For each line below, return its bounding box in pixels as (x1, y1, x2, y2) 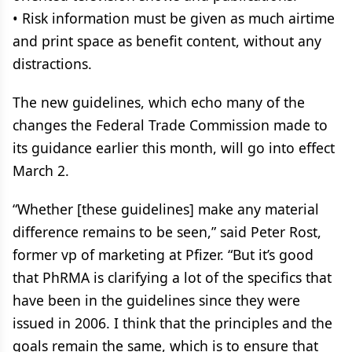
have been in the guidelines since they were (13, 291, 300, 310)
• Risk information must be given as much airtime (13, 9, 335, 27)
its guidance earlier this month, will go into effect (13, 138, 335, 157)
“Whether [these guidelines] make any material (13, 200, 319, 218)
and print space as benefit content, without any (13, 31, 321, 50)
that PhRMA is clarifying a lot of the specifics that (13, 268, 332, 287)
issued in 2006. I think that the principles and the (13, 313, 332, 332)
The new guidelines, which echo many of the (13, 93, 305, 112)
